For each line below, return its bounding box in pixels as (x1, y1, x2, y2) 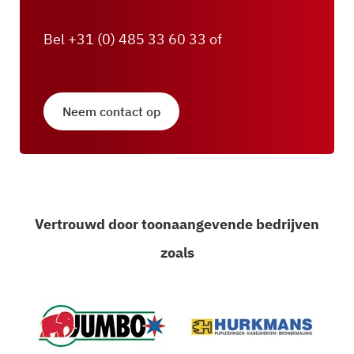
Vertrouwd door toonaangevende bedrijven (35, 215, 319, 234)
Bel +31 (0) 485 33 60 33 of (43, 30, 222, 49)
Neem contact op (62, 104, 160, 120)
